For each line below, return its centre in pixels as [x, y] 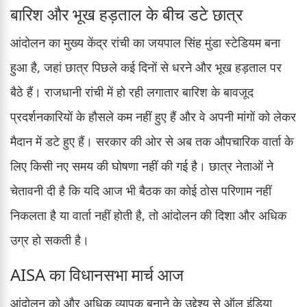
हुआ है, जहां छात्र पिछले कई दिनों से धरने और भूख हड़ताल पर [146, 67]
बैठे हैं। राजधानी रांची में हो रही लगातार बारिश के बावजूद [132, 91]
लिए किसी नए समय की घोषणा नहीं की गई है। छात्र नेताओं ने [142, 165]
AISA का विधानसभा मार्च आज [97, 274]
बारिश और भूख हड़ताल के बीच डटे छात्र [126, 14]
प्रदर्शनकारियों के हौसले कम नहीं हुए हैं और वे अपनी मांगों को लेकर [153, 116]
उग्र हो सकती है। [50, 240]
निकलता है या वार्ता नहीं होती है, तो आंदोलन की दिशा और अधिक [148, 215]
